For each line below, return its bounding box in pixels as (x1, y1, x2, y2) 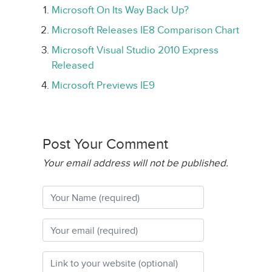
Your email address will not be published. (42, 157, 228, 169)
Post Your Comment (42, 136, 168, 152)
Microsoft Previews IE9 (52, 80, 155, 91)
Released (52, 59, 94, 71)
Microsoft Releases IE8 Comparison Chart (52, 24, 239, 36)
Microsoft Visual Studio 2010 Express (52, 44, 219, 56)
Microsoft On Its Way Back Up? (52, 4, 189, 16)
